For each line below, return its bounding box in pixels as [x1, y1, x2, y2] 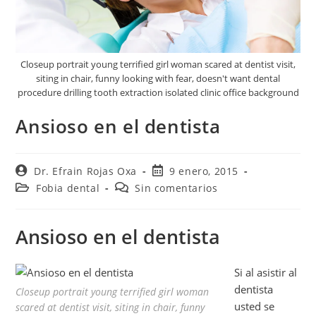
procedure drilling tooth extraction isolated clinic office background [17, 86, 299, 99]
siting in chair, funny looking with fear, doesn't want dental [36, 72, 280, 85]
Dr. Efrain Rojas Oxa [34, 164, 138, 178]
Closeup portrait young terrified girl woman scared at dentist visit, [20, 58, 296, 71]
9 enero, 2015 [169, 164, 239, 178]
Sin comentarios [135, 181, 218, 195]
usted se [233, 299, 274, 314]
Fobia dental [36, 181, 100, 195]
